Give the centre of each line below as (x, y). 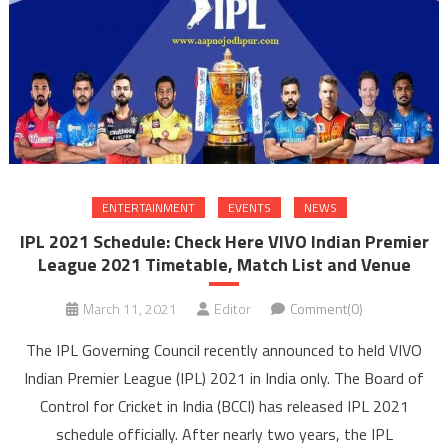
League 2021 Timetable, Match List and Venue (224, 265)
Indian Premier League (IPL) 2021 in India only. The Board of (224, 378)
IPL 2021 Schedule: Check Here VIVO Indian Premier (224, 242)
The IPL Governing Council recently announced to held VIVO (224, 350)
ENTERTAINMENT (148, 208)
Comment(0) (326, 309)
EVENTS (249, 208)
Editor (232, 309)
